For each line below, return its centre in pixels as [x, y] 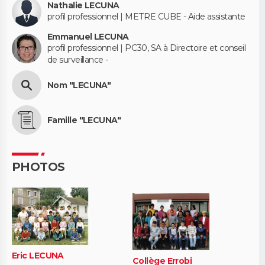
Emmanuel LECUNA [88, 36]
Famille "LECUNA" [84, 120]
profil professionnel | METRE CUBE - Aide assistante [146, 17]
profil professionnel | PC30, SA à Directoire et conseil [147, 48]
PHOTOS [38, 167]
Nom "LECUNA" [79, 85]
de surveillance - [78, 59]
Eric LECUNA [38, 256]
